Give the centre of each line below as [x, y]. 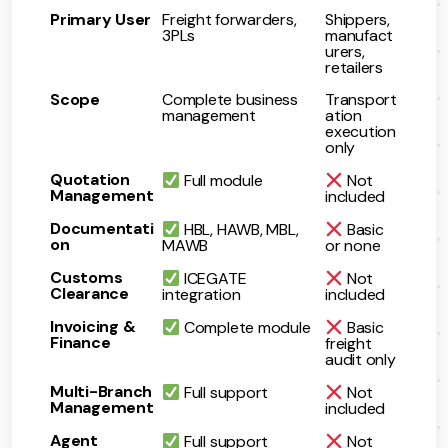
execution [360, 131]
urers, [345, 51]
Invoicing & [93, 326]
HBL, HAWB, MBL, [239, 230]
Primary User [101, 19]
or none [353, 246]
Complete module [245, 328]
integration [201, 295]
